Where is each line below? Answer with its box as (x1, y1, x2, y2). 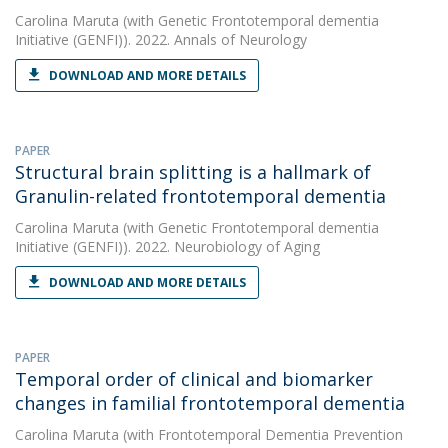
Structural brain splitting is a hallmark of (15, 160, 371, 184)
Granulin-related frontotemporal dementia (15, 184, 386, 208)
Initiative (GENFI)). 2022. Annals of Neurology (15, 30, 307, 49)
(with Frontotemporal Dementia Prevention (119, 425, 403, 444)
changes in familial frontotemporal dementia (15, 391, 405, 415)
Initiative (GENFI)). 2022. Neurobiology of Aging (15, 237, 320, 256)
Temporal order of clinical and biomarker (15, 367, 373, 391)
